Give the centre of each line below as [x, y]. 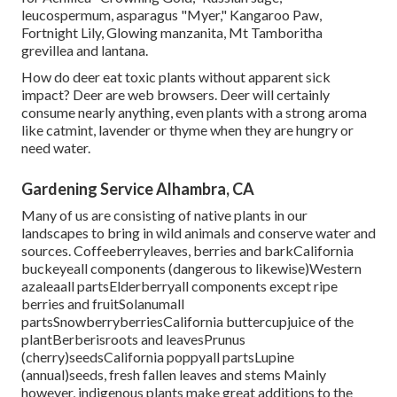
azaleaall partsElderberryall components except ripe [179, 286]
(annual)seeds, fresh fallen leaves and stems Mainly [174, 375]
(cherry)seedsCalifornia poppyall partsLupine [158, 357]
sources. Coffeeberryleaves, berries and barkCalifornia [187, 251]
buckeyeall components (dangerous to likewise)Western [191, 269]
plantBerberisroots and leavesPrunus [133, 339]
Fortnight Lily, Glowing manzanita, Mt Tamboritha [172, 33]
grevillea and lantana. [85, 51]
